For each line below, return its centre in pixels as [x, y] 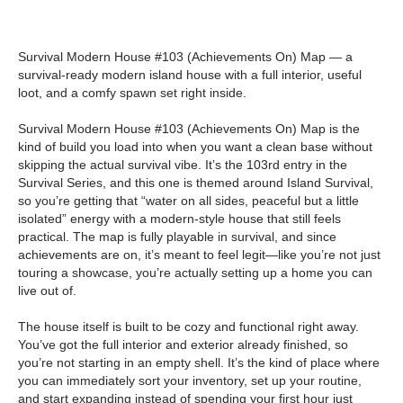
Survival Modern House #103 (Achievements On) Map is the [189, 129]
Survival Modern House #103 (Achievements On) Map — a [185, 57]
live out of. [47, 291]
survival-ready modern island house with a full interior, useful [190, 75]
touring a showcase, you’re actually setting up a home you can [195, 273]
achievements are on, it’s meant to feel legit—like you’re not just [199, 255]
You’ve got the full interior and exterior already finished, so [183, 345]
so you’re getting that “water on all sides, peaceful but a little [188, 201]
